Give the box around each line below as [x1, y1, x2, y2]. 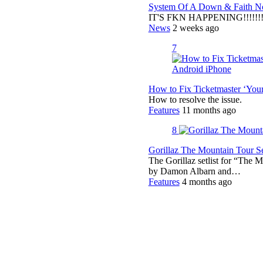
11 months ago [181, 104, 236, 115]
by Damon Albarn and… [148, 166, 241, 176]
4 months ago [181, 176, 232, 187]
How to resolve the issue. [148, 94, 242, 104]
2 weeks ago [172, 22, 219, 33]
